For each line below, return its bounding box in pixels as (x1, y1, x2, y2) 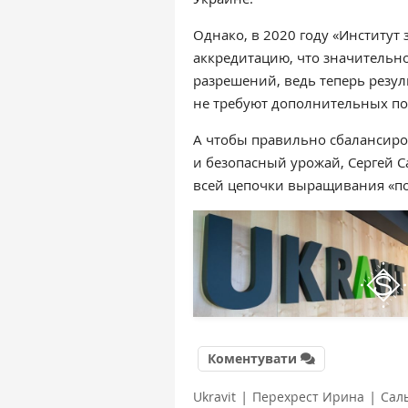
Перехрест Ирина (252, 388, 364, 406)
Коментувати (208, 350, 297, 368)
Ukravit (193, 388, 236, 406)
